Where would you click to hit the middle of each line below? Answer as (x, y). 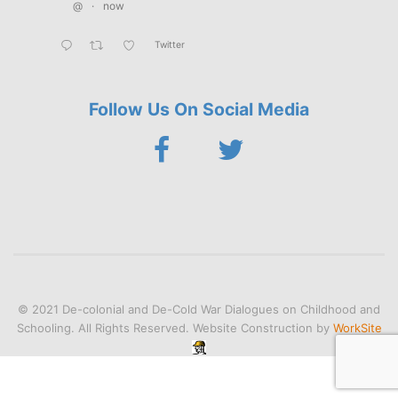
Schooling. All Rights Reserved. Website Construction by (175, 327)
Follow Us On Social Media (199, 109)
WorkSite (357, 327)
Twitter (169, 45)
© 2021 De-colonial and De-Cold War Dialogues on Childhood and (199, 309)
